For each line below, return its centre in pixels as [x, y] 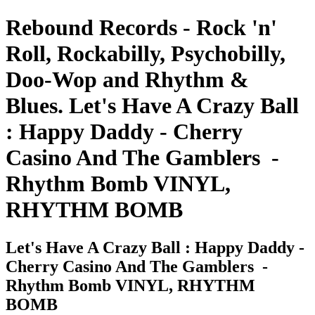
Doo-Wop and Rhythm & [127, 80]
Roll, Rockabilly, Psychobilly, [146, 54]
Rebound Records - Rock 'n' [141, 28]
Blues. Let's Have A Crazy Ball [152, 106]
